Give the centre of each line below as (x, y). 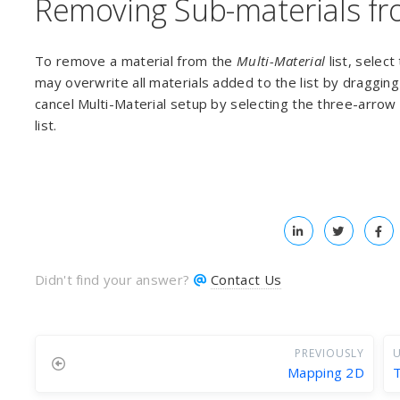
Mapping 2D (326, 372)
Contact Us (246, 279)
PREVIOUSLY (329, 353)
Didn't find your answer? (114, 279)
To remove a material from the (136, 61)
